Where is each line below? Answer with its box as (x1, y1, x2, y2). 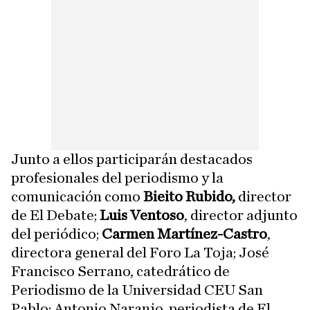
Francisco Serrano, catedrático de (11, 264, 230, 280)
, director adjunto (184, 208, 298, 224)
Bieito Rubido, (143, 189, 238, 205)
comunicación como (11, 189, 143, 205)
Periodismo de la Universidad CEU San (11, 282, 263, 298)
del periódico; (11, 226, 102, 242)
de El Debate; (11, 208, 100, 224)
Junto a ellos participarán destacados (11, 152, 253, 167)
